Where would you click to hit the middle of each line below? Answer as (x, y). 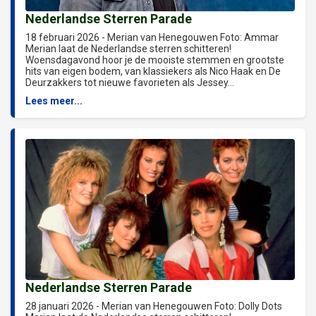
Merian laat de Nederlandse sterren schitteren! (128, 48)
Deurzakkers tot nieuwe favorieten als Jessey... (130, 82)
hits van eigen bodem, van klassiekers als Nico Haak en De (153, 71)
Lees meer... (54, 101)
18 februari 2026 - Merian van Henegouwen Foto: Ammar (152, 37)
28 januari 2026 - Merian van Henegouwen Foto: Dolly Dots (154, 306)
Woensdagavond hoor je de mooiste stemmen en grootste (155, 60)
